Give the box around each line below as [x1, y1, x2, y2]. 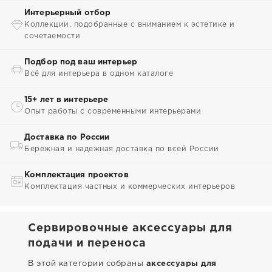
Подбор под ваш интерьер [24, 59, 137, 66]
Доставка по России [24, 134, 110, 141]
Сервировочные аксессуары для [28, 223, 233, 233]
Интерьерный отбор [24, 10, 111, 16]
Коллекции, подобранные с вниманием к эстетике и [24, 21, 235, 28]
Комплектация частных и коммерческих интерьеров [24, 183, 235, 190]
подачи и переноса [28, 239, 146, 248]
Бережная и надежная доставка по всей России [24, 146, 219, 152]
